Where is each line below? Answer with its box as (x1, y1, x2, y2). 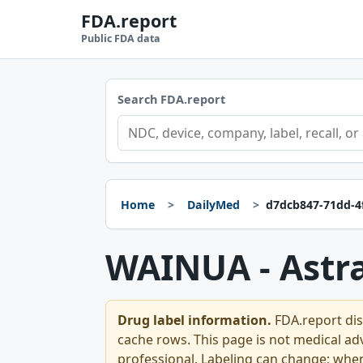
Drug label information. (117, 311, 271, 329)
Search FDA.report (117, 92, 225, 107)
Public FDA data (81, 32, 160, 45)
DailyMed (187, 196, 240, 212)
